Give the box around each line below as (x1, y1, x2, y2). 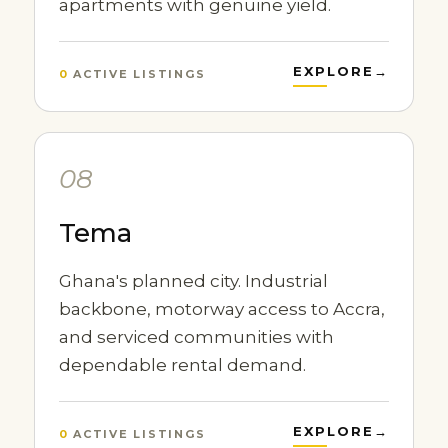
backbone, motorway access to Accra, (58, 299, 385, 319)
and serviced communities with (58, 327, 334, 347)
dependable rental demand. (58, 355, 306, 375)
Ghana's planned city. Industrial (58, 271, 328, 291)
